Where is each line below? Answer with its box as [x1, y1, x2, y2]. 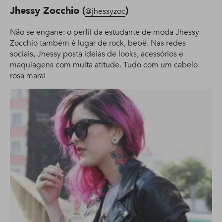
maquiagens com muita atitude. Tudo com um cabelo [10, 59, 198, 71]
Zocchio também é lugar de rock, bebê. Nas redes [10, 38, 186, 49]
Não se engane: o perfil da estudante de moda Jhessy [10, 27, 199, 38]
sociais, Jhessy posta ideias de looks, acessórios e [10, 49, 183, 60]
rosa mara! [10, 70, 46, 82]
